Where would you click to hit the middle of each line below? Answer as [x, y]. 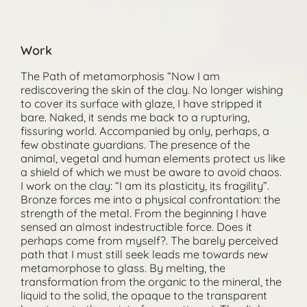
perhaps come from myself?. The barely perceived [149, 241]
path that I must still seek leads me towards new [144, 255]
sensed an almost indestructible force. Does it [136, 227]
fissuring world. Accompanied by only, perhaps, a [145, 131]
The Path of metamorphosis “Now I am [120, 76]
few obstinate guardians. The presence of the [135, 145]
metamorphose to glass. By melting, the [123, 268]
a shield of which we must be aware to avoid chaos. [151, 172]
